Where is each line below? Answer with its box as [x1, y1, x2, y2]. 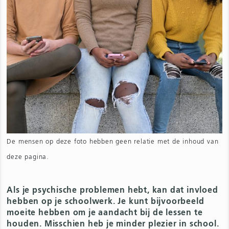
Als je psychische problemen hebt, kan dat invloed [7, 187, 218, 195]
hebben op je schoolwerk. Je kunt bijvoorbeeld [7, 198, 204, 207]
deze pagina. [7, 154, 50, 161]
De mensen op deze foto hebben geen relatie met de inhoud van [7, 139, 219, 146]
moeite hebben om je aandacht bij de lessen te [7, 209, 203, 218]
